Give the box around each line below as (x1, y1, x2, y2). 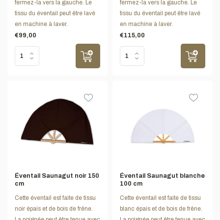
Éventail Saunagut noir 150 (15, 172, 99, 179)
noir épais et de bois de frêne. (15, 205, 93, 212)
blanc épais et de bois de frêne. (120, 205, 202, 212)
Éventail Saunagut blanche (120, 172, 205, 179)
